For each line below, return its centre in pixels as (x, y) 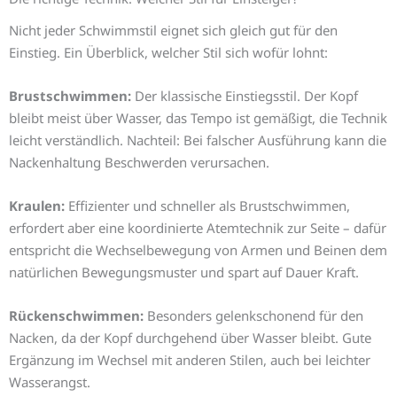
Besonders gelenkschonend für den (253, 315)
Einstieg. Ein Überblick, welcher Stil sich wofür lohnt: (168, 52)
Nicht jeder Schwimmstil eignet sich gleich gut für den (173, 30)
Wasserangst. (50, 381)
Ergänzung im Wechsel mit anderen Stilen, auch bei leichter (190, 359)
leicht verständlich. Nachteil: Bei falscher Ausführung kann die (198, 140)
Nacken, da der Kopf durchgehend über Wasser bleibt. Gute (190, 337)
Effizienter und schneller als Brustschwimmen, (207, 205)
